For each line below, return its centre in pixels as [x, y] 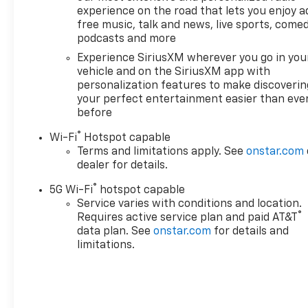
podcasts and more [127, 39]
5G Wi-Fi [71, 190]
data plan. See [115, 231]
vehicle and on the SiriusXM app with [174, 72]
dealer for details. [123, 165]
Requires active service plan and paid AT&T [188, 218]
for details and [250, 231]
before [95, 113]
